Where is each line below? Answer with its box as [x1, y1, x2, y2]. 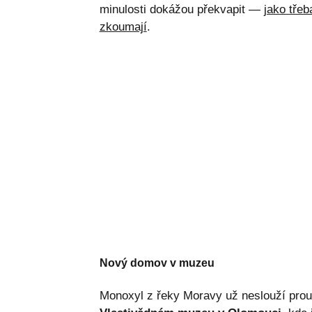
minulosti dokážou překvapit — [99, 3, 264, 17]
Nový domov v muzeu [99, 257, 214, 270]
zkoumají [99, 20, 147, 34]
